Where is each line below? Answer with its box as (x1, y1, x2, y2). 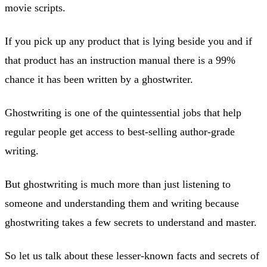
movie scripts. (5, 1, 66, 14)
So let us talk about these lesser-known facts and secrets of (5, 249, 259, 262)
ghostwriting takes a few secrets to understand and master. (5, 216, 257, 228)
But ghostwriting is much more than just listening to (5, 178, 231, 190)
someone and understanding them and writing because (5, 197, 239, 209)
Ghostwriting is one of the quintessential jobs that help (5, 106, 241, 119)
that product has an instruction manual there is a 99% (5, 54, 235, 66)
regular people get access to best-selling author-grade (5, 125, 235, 138)
